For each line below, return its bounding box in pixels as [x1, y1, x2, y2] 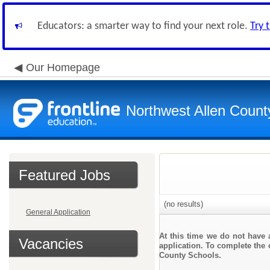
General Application [26, 208, 90, 216]
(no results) [162, 199, 203, 209]
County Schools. [159, 251, 221, 260]
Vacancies [19, 236, 83, 252]
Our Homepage [26, 61, 100, 74]
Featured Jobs [19, 167, 110, 183]
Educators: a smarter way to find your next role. [37, 20, 250, 32]
